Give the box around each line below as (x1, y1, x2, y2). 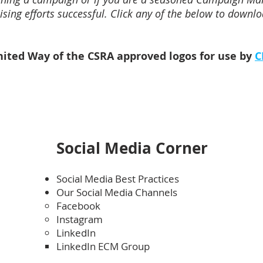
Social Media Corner (56, 137, 208, 159)
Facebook (56, 199, 100, 213)
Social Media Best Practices (56, 172, 179, 186)
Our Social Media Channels (56, 186, 177, 199)
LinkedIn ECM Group (56, 240, 150, 253)
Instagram (56, 213, 105, 226)
